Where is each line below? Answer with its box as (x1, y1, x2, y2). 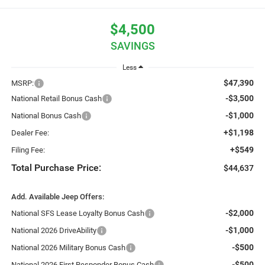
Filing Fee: (11, 145, 45, 154)
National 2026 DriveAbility (11, 225, 96, 235)
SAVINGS (110, 40, 155, 53)
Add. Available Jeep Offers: (11, 192, 104, 201)
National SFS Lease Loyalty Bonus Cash (11, 208, 144, 218)
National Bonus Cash (11, 111, 81, 120)
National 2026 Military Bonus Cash (11, 243, 125, 252)
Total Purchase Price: (11, 161, 101, 173)
